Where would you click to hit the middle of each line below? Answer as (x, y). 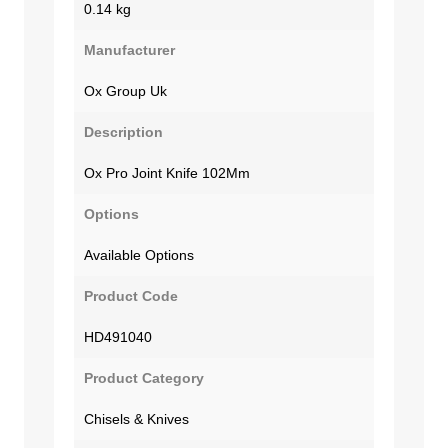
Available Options (139, 254)
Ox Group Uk (125, 90)
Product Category (144, 377)
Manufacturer (129, 49)
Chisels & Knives (136, 418)
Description (123, 131)
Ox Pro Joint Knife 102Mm (167, 172)
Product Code (131, 295)
